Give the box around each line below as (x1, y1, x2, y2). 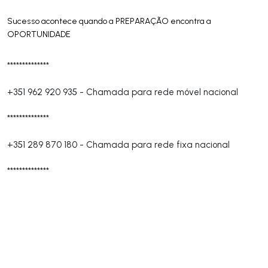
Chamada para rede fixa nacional (86, 139, 230, 150)
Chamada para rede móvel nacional (86, 86, 238, 98)
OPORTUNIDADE (7, 29, 71, 39)
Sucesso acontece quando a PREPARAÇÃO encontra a (7, 16, 211, 26)
